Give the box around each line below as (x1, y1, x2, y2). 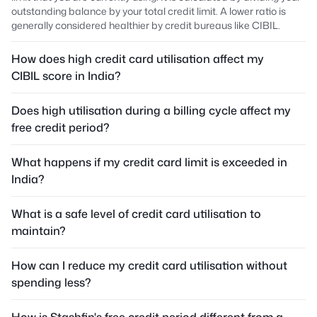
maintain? (11, 222, 66, 238)
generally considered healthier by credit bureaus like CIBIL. (11, 18, 280, 32)
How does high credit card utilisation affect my (11, 50, 264, 67)
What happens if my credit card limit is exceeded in (11, 154, 287, 170)
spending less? (11, 274, 91, 290)
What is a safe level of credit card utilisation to (11, 205, 261, 221)
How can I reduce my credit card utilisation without (11, 257, 287, 273)
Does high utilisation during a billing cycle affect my (11, 102, 291, 118)
